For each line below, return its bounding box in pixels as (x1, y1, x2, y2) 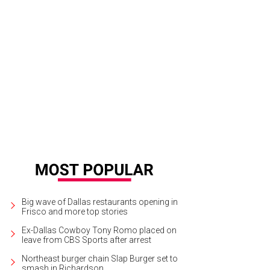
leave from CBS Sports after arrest (22, 234, 151, 245)
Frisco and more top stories (22, 206, 128, 216)
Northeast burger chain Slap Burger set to (22, 253, 178, 263)
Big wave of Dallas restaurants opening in (22, 196, 178, 207)
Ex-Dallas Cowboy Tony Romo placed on (22, 225, 177, 235)
